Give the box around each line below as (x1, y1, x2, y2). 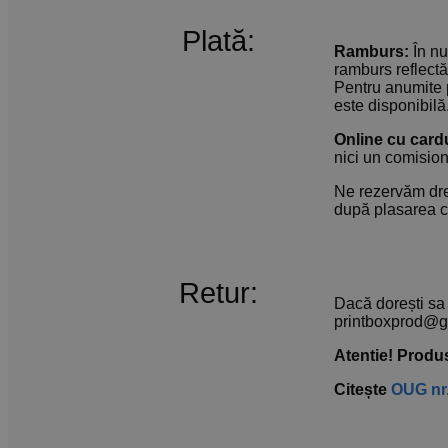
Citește (334, 381, 392, 399)
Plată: (181, 25, 255, 58)
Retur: (178, 277, 258, 310)
